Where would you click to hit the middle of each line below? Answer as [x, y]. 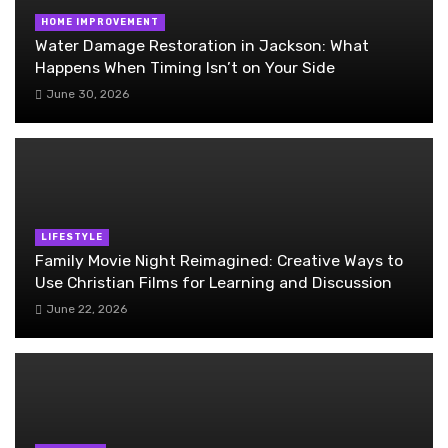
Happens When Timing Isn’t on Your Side [185, 68]
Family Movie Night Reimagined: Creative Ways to [219, 260]
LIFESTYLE [72, 237]
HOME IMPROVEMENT [100, 22]
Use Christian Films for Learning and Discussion [213, 282]
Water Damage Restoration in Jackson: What [202, 46]
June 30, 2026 [87, 94]
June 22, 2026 [86, 309]
